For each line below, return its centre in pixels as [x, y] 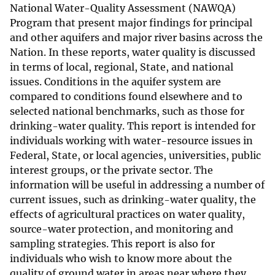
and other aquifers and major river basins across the [136, 38]
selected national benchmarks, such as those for [127, 111]
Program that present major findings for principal [131, 23]
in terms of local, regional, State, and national [122, 67]
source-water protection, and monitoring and [122, 229]
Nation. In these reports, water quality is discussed [133, 52]
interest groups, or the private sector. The [111, 170]
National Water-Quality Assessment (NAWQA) [123, 8]
